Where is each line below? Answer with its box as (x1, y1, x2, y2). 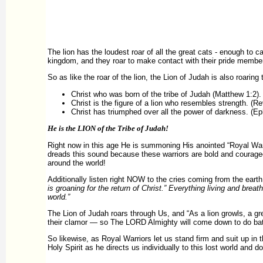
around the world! (47, 159, 106, 168)
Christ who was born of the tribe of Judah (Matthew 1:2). (70, 90, 261, 99)
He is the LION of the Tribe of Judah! (47, 124, 168, 133)
